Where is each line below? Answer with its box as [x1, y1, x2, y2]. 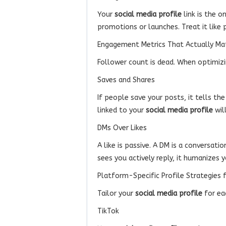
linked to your [97, 105, 146, 115]
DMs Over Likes [97, 123, 147, 132]
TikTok [97, 206, 119, 215]
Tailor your [97, 189, 135, 198]
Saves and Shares [97, 75, 155, 84]
